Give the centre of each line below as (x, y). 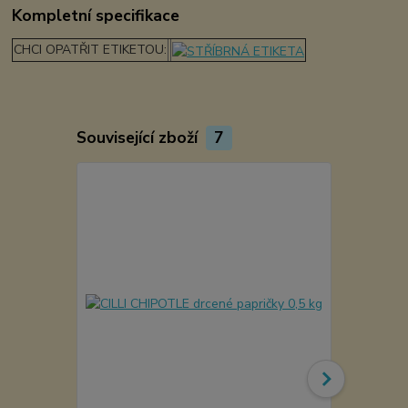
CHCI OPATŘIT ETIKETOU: (91, 50)
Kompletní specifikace (96, 16)
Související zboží (139, 138)
